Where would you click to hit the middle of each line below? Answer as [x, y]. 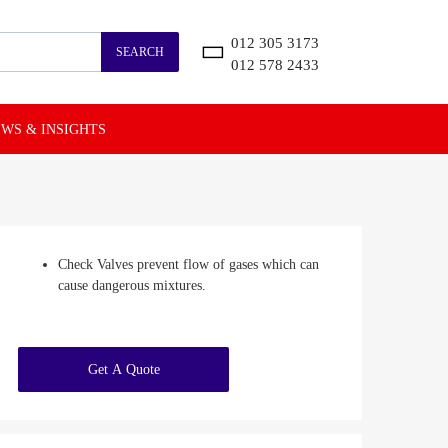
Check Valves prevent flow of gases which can [188, 265]
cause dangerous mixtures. [132, 286]
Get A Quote [123, 370]
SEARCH [140, 52]
